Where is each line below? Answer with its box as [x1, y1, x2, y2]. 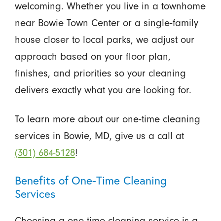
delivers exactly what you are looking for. [14, 84, 191, 96]
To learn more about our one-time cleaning [14, 113, 200, 125]
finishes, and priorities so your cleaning [14, 67, 186, 79]
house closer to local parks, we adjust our [14, 34, 194, 45]
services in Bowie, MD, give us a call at [14, 130, 184, 142]
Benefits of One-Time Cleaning [14, 173, 167, 187]
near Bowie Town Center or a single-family [14, 17, 198, 29]
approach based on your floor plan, [14, 50, 171, 62]
